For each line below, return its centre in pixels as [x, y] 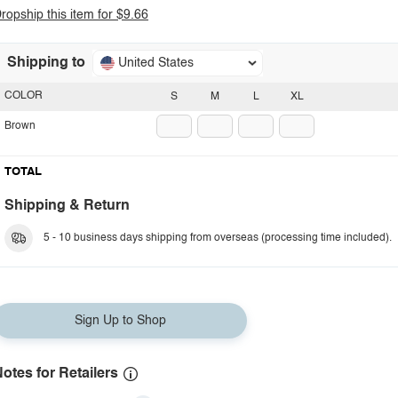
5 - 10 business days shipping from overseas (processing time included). [218, 238]
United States [156, 63]
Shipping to [46, 63]
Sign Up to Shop [120, 321]
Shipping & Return [67, 206]
